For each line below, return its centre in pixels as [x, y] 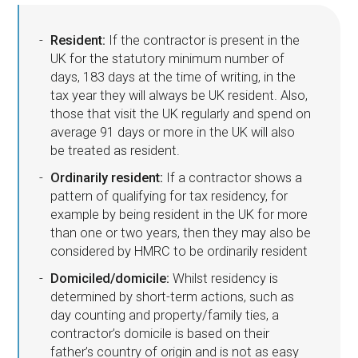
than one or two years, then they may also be [180, 233]
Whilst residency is [223, 279]
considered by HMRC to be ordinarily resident [179, 252]
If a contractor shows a [232, 178]
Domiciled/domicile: [109, 279]
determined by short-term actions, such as [172, 297]
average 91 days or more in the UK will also [172, 132]
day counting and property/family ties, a [164, 316]
